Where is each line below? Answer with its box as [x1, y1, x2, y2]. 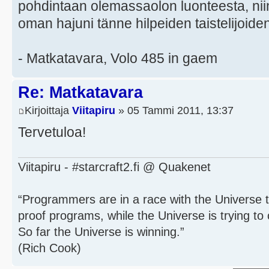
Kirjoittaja [25, 104, 72, 116]
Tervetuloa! [18, 124, 86, 140]
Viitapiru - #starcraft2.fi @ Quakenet [18, 160, 211, 174]
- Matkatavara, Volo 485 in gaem [18, 50, 217, 67]
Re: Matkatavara [18, 83, 143, 102]
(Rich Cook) [18, 241, 81, 255]
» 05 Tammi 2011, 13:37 [115, 104, 234, 116]
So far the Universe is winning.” [18, 225, 184, 239]
